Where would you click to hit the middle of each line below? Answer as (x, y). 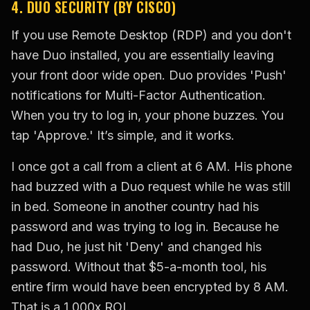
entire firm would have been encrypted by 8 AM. (150, 287)
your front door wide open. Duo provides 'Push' (149, 75)
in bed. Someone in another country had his (135, 207)
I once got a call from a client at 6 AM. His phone (152, 167)
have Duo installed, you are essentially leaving (143, 55)
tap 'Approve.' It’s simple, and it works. (123, 136)
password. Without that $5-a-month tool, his (139, 267)
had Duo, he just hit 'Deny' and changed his (136, 247)
